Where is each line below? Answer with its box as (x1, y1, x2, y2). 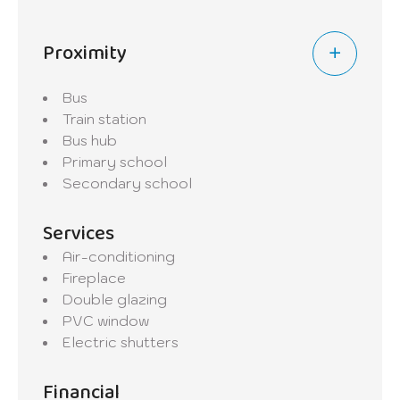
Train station (62, 110, 146, 129)
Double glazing (62, 290, 167, 309)
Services (43, 218, 114, 251)
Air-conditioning (62, 247, 175, 266)
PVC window (62, 312, 149, 330)
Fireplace (62, 269, 126, 287)
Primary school (62, 153, 167, 171)
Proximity (43, 37, 127, 71)
